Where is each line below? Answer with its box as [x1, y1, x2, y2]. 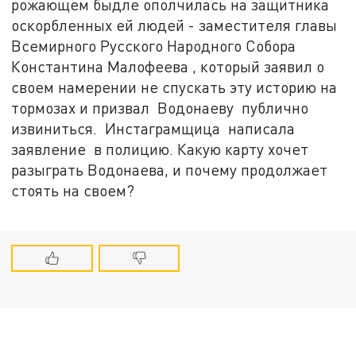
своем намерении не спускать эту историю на [11, 78, 338, 97]
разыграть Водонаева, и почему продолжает [11, 161, 328, 180]
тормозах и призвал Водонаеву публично [11, 99, 313, 118]
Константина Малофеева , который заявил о [11, 57, 325, 76]
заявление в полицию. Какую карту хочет [11, 140, 309, 159]
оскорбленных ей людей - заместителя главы [11, 16, 338, 35]
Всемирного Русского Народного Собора [11, 37, 296, 56]
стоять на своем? [11, 181, 135, 200]
